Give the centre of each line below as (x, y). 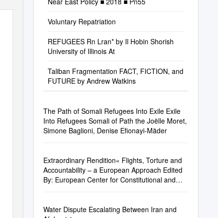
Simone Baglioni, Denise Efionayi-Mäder (105, 130)
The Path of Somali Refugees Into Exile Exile (112, 111)
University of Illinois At (81, 51)
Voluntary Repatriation (82, 21)
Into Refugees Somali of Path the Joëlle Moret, (115, 121)
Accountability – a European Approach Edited (113, 170)
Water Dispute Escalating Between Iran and (110, 209)
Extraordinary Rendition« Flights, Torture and (112, 160)
